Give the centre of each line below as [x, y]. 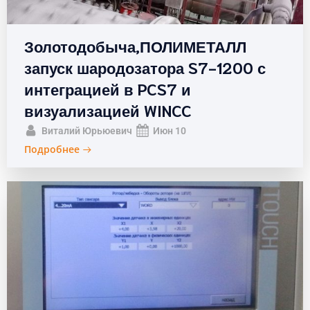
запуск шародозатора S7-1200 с [145, 66]
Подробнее [52, 149]
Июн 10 [170, 130]
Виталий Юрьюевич [87, 130]
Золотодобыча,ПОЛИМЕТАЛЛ [135, 45]
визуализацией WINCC [108, 109]
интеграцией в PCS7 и [108, 88]
